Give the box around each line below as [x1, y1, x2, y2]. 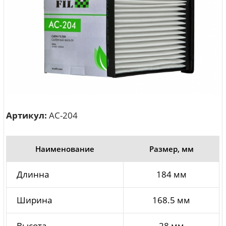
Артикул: [6, 109, 47, 122]
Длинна [17, 168, 49, 181]
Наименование [35, 144, 95, 154]
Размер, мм [149, 144, 194, 154]
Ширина [17, 194, 52, 206]
